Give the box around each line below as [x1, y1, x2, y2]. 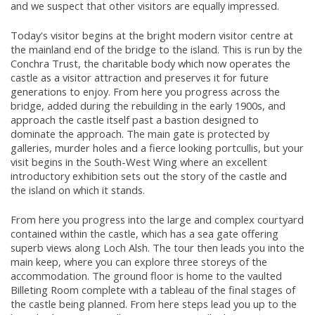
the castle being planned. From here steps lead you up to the [11, 297, 297, 311]
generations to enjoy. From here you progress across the [11, 84, 280, 99]
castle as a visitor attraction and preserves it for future [11, 70, 269, 85]
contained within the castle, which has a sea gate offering [11, 226, 278, 241]
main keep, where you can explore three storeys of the [11, 255, 267, 269]
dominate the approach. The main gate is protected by [11, 127, 269, 141]
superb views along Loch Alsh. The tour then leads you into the [11, 240, 304, 255]
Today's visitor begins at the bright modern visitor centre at [11, 28, 293, 43]
